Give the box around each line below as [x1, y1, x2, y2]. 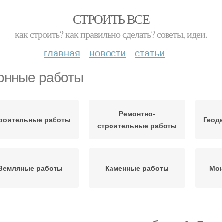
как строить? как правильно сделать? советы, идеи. [15, 27, 207, 41]
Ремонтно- [119, 109, 155, 118]
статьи [135, 45, 165, 59]
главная [44, 45, 80, 59]
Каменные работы [105, 163, 169, 173]
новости [89, 45, 126, 59]
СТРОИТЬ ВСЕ [72, 10, 150, 27]
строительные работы [97, 120, 177, 130]
